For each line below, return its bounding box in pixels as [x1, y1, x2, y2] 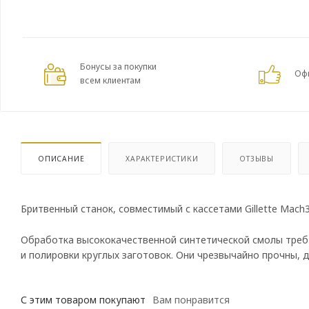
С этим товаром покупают [21, 293, 146, 307]
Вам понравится [152, 293, 230, 307]
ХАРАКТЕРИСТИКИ [126, 153, 199, 163]
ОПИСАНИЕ [38, 153, 85, 163]
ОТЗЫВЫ [239, 153, 275, 163]
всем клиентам [80, 74, 141, 86]
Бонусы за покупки [80, 61, 157, 72]
